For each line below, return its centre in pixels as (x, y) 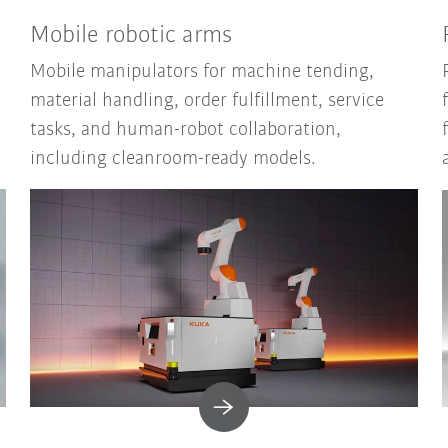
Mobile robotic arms (131, 36)
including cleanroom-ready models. (173, 159)
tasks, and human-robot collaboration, (186, 130)
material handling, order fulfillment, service (207, 101)
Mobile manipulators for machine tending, (202, 72)
